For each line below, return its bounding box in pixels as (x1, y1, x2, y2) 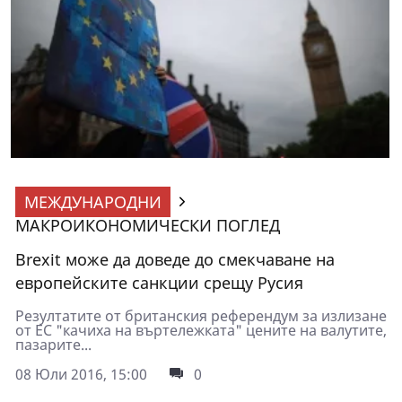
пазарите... (15, 334, 92, 354)
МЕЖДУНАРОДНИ (24, 190, 162, 213)
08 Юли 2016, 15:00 (15, 363, 147, 384)
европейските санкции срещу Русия (15, 271, 303, 293)
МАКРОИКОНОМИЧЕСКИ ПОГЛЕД (15, 214, 280, 236)
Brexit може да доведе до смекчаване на (15, 248, 335, 270)
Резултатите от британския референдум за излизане (15, 305, 387, 326)
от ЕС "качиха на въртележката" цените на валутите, (15, 319, 387, 340)
